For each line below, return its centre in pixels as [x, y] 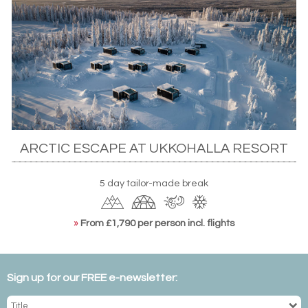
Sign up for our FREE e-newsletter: [92, 278]
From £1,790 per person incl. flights [157, 223]
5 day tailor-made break [154, 183]
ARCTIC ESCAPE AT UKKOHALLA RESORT [154, 148]
